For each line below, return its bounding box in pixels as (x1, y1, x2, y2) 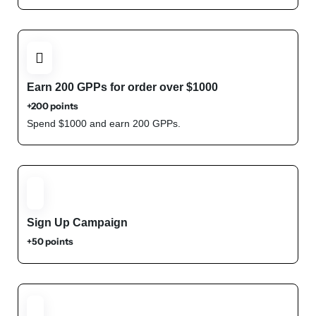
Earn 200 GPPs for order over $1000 (27, 81, 218, 93)
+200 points (27, 100, 78, 111)
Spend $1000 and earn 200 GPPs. (27, 118, 181, 129)
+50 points (27, 236, 73, 247)
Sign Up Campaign (27, 217, 128, 229)
